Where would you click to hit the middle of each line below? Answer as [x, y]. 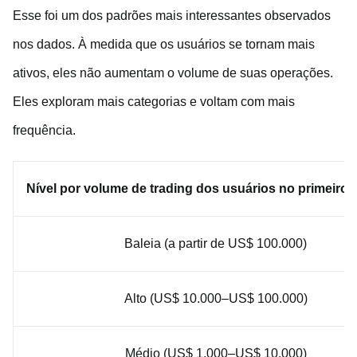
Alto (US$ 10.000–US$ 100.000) [216, 299]
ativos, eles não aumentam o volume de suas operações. [173, 73]
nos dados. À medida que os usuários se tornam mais [164, 45]
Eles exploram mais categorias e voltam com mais [154, 102]
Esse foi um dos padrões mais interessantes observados [172, 16]
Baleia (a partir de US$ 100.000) [216, 244]
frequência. [44, 131]
